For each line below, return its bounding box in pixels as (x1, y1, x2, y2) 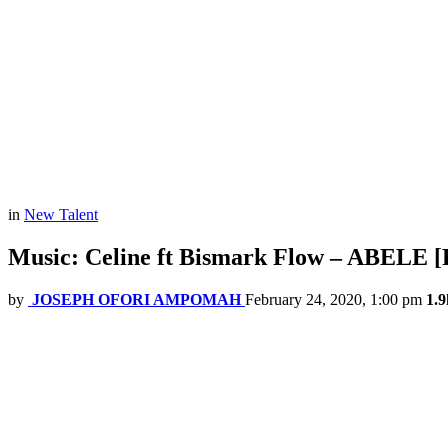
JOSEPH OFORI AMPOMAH (32, 291, 241, 309)
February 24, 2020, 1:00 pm (245, 291, 422, 309)
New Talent (24, 206, 98, 224)
